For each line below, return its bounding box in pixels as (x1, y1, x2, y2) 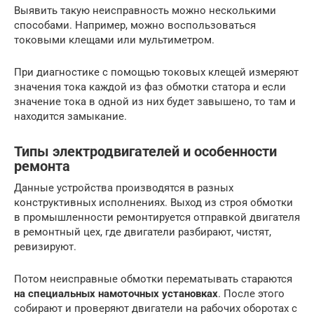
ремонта (14, 158, 70, 175)
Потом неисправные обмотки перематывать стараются (14, 272, 292, 285)
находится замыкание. (14, 109, 127, 123)
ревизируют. (14, 240, 76, 253)
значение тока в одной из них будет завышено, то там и (14, 95, 296, 108)
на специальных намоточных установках (14, 287, 218, 300)
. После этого (218, 287, 285, 300)
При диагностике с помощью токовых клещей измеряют (14, 65, 299, 78)
